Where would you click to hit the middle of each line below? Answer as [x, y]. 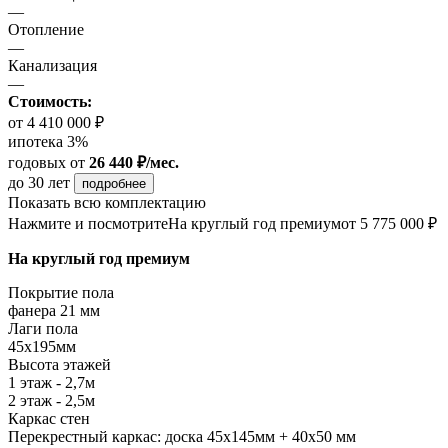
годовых [37, 163]
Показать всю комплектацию [107, 203]
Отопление [46, 30]
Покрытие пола [61, 293]
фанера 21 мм [54, 311]
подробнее [114, 184]
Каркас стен [49, 419]
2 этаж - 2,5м [51, 401]
